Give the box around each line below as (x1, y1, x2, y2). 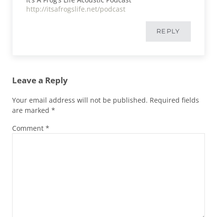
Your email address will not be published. (12, 95, 148, 105)
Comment (12, 123, 46, 133)
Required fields (149, 95, 199, 105)
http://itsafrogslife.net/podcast (26, 4, 126, 14)
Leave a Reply (12, 75, 68, 86)
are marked (12, 105, 51, 115)
